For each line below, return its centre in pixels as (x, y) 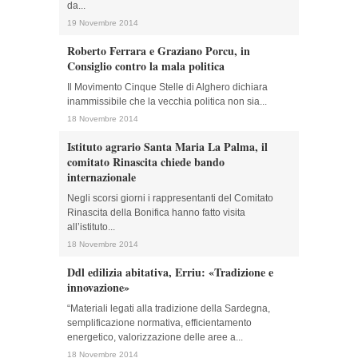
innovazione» (98, 287)
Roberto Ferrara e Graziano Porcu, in (159, 51)
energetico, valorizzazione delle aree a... (155, 337)
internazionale (101, 177)
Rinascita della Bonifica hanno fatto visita (156, 213)
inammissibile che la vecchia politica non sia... (167, 101)
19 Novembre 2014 (103, 23)
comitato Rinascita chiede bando (146, 162)
